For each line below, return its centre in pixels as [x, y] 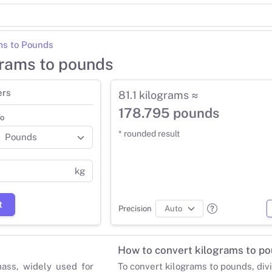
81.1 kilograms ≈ [158, 95]
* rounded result [149, 134]
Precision [135, 208]
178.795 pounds [169, 113]
